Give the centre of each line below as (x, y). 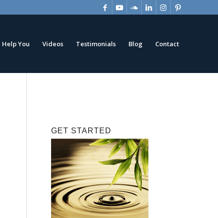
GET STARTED (82, 131)
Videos (53, 44)
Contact (167, 44)
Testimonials (96, 44)
